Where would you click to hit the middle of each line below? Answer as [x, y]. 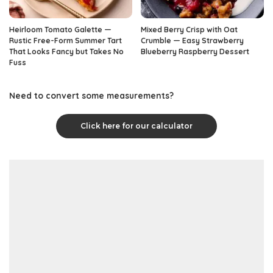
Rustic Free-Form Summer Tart [66, 41]
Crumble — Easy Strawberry [192, 41]
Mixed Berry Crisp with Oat [189, 30]
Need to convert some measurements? [91, 96]
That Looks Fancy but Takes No [66, 52]
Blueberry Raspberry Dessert [195, 52]
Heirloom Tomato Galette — [60, 30]
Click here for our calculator [136, 126]
